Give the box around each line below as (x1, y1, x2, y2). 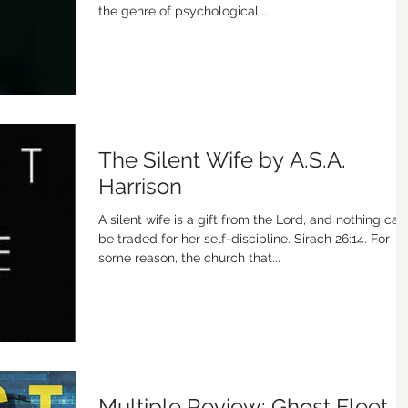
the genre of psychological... (98, 3, 267, 18)
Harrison (98, 173, 182, 199)
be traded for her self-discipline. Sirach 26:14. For (98, 231, 390, 246)
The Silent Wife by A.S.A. (98, 147, 346, 173)
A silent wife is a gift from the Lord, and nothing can (98, 212, 406, 227)
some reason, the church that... (98, 250, 280, 265)
